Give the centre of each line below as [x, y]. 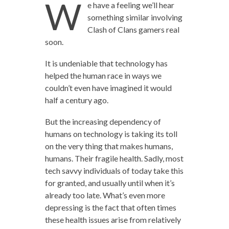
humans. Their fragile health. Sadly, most [114, 158]
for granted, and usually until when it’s [110, 183]
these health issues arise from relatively [113, 220]
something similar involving [135, 17]
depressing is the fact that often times [110, 207]
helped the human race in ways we [103, 75]
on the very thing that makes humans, [109, 146]
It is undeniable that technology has [106, 63]
